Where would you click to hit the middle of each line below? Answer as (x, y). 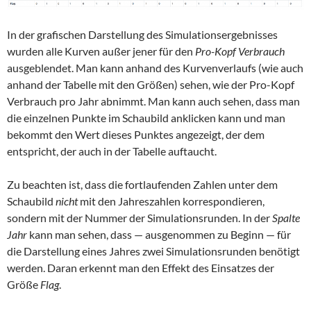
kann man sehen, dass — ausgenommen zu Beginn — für (160, 234)
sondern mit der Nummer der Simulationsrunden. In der (140, 217)
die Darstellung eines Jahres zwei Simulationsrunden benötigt (153, 251)
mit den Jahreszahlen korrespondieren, (171, 201)
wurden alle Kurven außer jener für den (101, 51)
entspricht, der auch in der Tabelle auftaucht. (112, 151)
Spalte (286, 217)
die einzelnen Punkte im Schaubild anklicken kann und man (146, 117)
